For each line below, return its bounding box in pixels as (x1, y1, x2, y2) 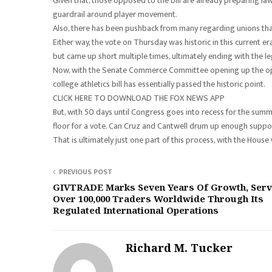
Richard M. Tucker (126, 240, 233, 255)
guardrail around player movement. (53, 7, 177, 21)
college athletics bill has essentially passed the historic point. (53, 77, 265, 91)
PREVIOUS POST (59, 166, 112, 178)
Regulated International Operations (53, 204, 219, 216)
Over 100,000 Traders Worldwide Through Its (53, 192, 263, 205)
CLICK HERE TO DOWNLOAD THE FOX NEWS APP (53, 91, 225, 105)
